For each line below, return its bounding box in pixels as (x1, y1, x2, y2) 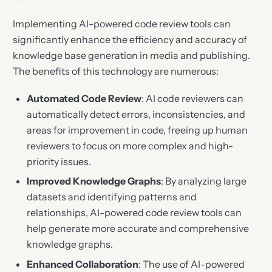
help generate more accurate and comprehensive (26, 222, 249, 235)
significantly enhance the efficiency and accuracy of (13, 33, 248, 46)
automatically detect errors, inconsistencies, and (26, 107, 245, 120)
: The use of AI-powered (138, 257, 245, 270)
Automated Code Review (26, 92, 141, 104)
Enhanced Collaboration (26, 257, 138, 270)
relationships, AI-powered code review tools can (26, 206, 242, 219)
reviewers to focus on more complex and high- (26, 139, 233, 152)
